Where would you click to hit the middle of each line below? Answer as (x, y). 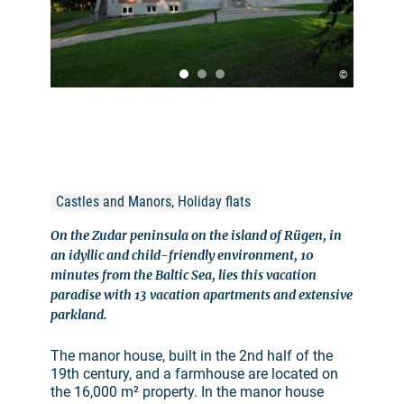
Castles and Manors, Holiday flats (153, 202)
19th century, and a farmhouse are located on (194, 374)
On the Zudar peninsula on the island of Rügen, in (196, 236)
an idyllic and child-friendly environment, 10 (182, 256)
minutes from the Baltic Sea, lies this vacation (184, 275)
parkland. (79, 315)
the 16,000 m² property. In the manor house (187, 392)
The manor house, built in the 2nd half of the (192, 356)
